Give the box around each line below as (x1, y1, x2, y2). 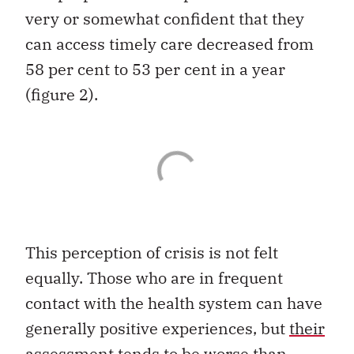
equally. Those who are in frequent (25, 267, 283, 289)
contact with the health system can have (25, 292, 322, 314)
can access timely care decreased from (25, 33, 314, 55)
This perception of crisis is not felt (25, 242, 278, 264)
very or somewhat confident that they (25, 8, 304, 30)
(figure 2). (25, 84, 98, 106)
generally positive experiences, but (25, 318, 289, 340)
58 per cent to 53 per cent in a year (25, 58, 285, 81)
